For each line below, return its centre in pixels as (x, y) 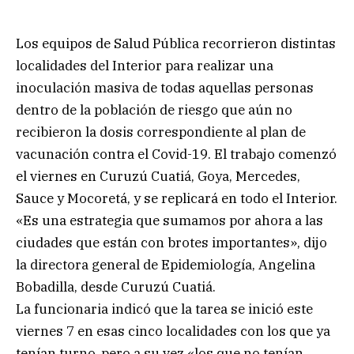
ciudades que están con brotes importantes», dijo (171, 242)
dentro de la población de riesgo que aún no (154, 109)
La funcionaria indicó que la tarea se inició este (164, 309)
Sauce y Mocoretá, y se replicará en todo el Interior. (177, 198)
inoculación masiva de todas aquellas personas (165, 87)
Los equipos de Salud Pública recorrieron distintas (176, 43)
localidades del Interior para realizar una (145, 65)
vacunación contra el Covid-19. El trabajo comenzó (176, 154)
